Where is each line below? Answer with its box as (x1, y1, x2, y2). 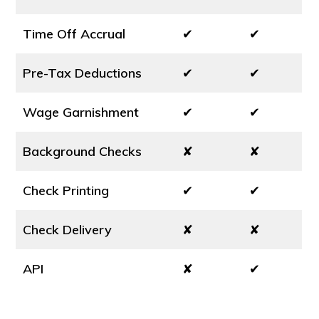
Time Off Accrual (23, 26, 126, 42)
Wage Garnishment (23, 104, 140, 120)
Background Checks (23, 143, 142, 159)
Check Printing (23, 182, 110, 199)
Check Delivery (23, 221, 113, 238)
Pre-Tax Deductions (23, 65, 142, 81)
